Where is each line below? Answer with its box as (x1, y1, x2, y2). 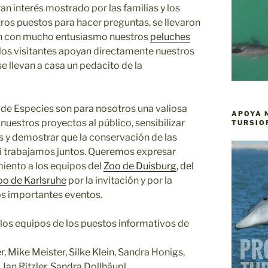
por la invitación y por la (66, 174, 172, 186)
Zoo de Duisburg (103, 160, 176, 172)
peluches (150, 31, 190, 42)
